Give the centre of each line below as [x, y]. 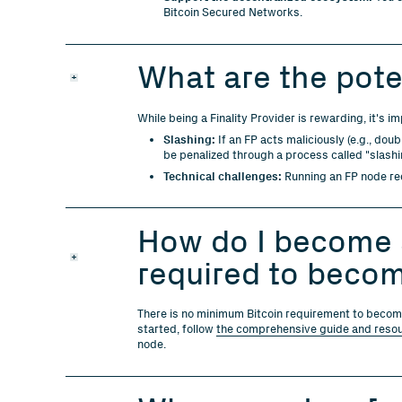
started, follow [176, 329]
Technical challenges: [223, 175]
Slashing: [190, 140]
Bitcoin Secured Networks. [233, 12]
